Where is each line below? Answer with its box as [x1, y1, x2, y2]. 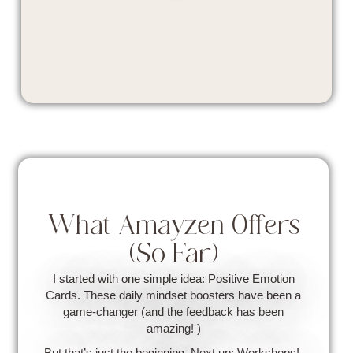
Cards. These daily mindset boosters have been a [46, 288, 302, 302]
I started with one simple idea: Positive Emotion [52, 271, 295, 285]
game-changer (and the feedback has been [63, 304, 284, 318]
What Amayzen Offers [46, 214, 300, 241]
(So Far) [128, 242, 218, 269]
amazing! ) [146, 321, 201, 335]
